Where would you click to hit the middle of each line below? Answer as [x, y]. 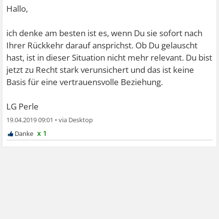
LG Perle [23, 106]
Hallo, [17, 8]
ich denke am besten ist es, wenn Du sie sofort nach [105, 33]
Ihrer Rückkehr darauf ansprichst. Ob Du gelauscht [102, 45]
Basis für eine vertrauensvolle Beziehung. [85, 82]
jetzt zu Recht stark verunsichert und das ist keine [100, 69]
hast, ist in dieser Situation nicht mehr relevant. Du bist [109, 57]
